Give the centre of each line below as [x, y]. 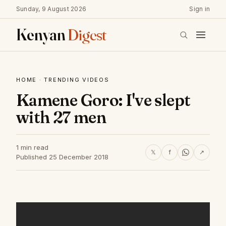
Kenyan [42, 35]
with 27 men [61, 117]
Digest [87, 35]
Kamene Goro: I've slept [103, 100]
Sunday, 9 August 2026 [51, 9]
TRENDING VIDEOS [77, 80]
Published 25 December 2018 [62, 157]
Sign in [200, 9]
